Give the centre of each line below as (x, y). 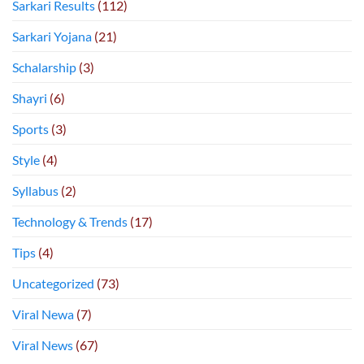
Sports (30, 129)
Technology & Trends (70, 222)
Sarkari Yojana (52, 37)
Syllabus (35, 191)
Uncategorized (53, 284)
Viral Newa (43, 314)
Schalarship (44, 67)
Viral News (43, 345)
